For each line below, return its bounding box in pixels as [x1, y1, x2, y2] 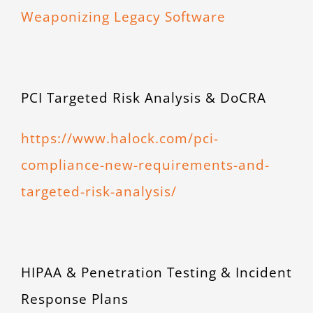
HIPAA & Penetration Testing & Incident [20, 263, 292, 282]
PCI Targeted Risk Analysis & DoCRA [20, 88, 266, 108]
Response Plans [20, 289, 129, 309]
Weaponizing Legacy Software [20, 7, 226, 27]
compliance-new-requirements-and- [20, 155, 270, 175]
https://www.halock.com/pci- [20, 129, 219, 148]
